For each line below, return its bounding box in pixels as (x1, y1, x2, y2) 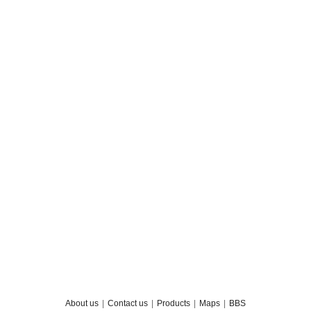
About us (65, 299, 99, 308)
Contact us (108, 299, 148, 308)
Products (157, 299, 190, 308)
